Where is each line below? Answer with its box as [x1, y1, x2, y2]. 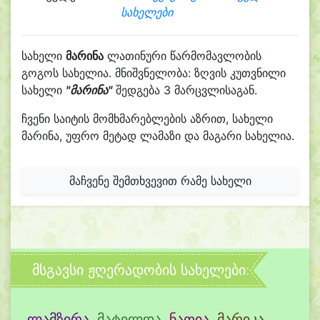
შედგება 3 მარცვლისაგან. [112, 83, 257, 97]
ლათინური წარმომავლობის [104, 49, 261, 63]
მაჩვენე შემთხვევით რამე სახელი [69, 174, 251, 188]
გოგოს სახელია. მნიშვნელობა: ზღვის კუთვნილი [21, 66, 286, 80]
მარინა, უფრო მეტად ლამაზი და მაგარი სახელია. [21, 129, 294, 143]
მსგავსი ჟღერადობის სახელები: [32, 261, 249, 279]
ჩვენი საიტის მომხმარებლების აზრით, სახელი [21, 111, 273, 126]
